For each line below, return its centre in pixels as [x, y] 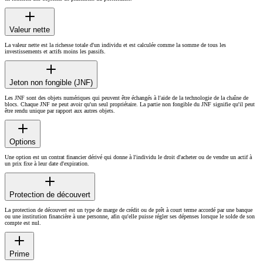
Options [23, 141]
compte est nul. [23, 222]
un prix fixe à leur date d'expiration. [47, 163]
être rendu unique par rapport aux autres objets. [60, 110]
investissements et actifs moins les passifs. [55, 51]
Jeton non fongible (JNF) [51, 82]
